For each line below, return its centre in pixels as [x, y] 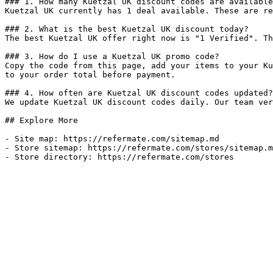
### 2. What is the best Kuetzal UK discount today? [127, 29]
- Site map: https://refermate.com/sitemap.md [112, 139]
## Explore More [41, 120]
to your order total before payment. [90, 75]
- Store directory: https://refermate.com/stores [119, 157]
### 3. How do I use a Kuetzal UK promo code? [112, 56]
